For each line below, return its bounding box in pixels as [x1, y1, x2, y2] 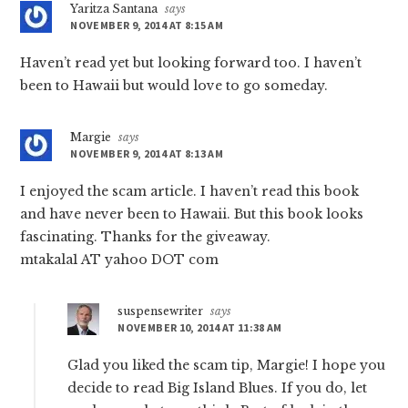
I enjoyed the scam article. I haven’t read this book [20, 183, 360, 200]
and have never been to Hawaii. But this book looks [20, 206, 364, 223]
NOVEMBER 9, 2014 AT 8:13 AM [70, 147, 224, 161]
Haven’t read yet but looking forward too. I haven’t [20, 55, 362, 72]
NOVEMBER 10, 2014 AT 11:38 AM [117, 321, 282, 335]
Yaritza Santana [70, 2, 158, 16]
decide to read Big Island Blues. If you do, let [67, 380, 368, 397]
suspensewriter [117, 304, 204, 319]
